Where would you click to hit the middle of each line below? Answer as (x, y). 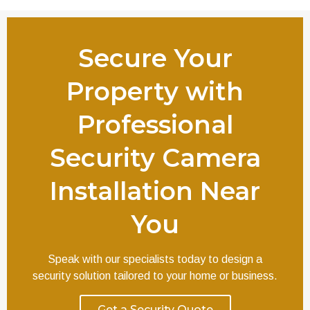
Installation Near (155, 191)
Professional (155, 124)
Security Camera (155, 157)
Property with (155, 91)
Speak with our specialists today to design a (155, 259)
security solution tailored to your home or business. (155, 275)
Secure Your (155, 58)
